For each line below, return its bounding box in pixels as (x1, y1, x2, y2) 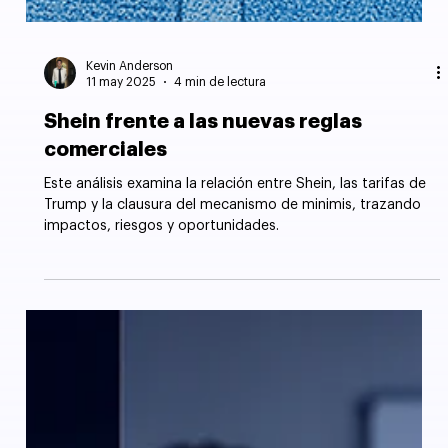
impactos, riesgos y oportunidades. (44, 290, 280, 305)
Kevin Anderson (86, 131, 174, 144)
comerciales (44, 210, 168, 232)
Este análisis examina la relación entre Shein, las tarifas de (44, 248, 427, 263)
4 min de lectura (174, 147, 267, 160)
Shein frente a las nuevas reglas (44, 182, 363, 204)
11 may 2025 (86, 147, 157, 160)
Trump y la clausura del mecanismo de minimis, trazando (44, 269, 422, 284)
